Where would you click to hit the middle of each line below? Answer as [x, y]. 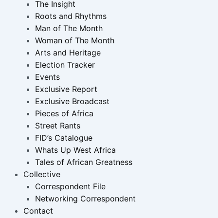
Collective [42, 174]
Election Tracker [65, 65]
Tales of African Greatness [84, 162]
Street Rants [58, 126]
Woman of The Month [75, 41]
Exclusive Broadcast [72, 101]
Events [47, 77]
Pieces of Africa [64, 114]
